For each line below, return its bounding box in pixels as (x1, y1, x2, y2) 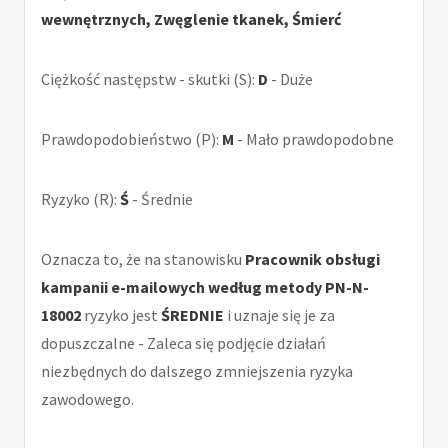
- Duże (268, 69, 313, 90)
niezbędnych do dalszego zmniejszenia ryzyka (41, 361, 353, 382)
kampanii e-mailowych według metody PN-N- (41, 277, 369, 298)
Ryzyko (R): (41, 189, 120, 210)
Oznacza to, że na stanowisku (41, 249, 245, 270)
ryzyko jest (81, 305, 161, 326)
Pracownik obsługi (245, 249, 380, 270)
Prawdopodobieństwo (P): (41, 129, 222, 150)
